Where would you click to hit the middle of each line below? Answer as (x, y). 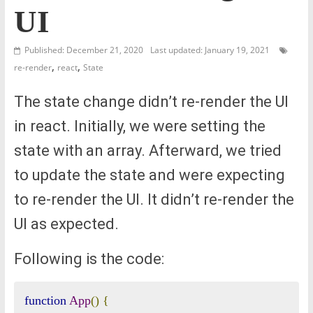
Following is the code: (89, 259)
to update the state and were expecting (149, 175)
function (45, 300)
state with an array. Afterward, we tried (147, 150)
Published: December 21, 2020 (83, 50)
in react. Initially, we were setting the (139, 126)
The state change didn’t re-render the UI (151, 101)
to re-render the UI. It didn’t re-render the (154, 199)
